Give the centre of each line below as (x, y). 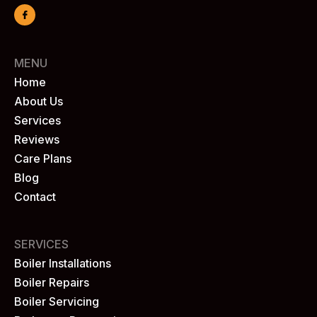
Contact (35, 197)
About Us (39, 102)
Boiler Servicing (57, 302)
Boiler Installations (63, 264)
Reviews (37, 140)
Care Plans (43, 159)
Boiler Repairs (52, 283)
